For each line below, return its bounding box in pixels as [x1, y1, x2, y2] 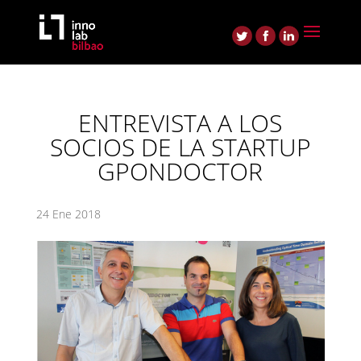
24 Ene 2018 [35, 206, 101, 222]
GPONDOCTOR [98, 155, 263, 188]
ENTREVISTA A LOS [78, 106, 283, 139]
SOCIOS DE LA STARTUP [49, 131, 311, 164]
